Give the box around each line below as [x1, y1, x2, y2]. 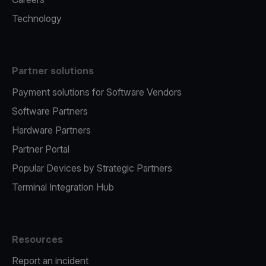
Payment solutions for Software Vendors [12, 86, 182, 99]
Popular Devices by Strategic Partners [12, 162, 172, 175]
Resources [12, 233, 63, 246]
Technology [12, 12, 62, 25]
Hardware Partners [12, 124, 91, 137]
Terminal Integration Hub [12, 181, 114, 194]
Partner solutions [12, 65, 94, 77]
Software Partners [12, 105, 88, 118]
